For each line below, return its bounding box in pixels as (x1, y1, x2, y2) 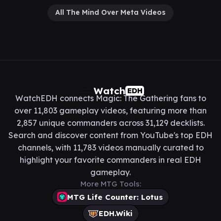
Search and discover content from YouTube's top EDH (8, 130, 213, 140)
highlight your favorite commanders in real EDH (20, 154, 201, 165)
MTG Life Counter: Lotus (67, 192, 163, 202)
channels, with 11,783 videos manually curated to (17, 142, 204, 152)
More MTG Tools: (80, 179, 141, 188)
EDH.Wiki (98, 209, 133, 218)
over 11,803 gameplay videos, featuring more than (14, 105, 207, 115)
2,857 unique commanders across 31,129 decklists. (16, 117, 205, 128)
